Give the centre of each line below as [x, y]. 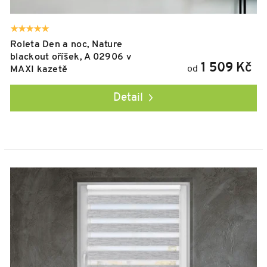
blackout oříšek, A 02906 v [71, 57]
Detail [128, 98]
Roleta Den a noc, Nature [66, 44]
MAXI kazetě [39, 69]
